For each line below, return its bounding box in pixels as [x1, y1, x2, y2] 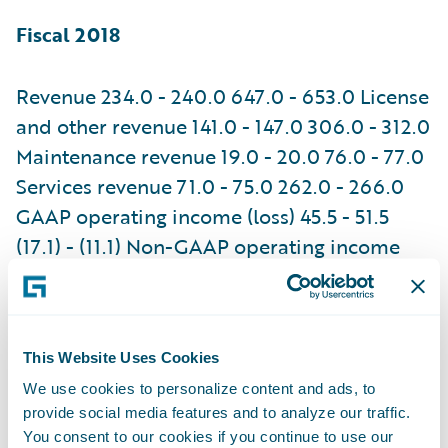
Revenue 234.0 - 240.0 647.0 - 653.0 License [16, 80, 429, 111]
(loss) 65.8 [16, 290, 109, 321]
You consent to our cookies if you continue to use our [23, 427, 394, 445]
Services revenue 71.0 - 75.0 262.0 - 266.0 [16, 170, 404, 201]
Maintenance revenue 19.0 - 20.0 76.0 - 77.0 [16, 140, 424, 171]
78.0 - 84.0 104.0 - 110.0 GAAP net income [16, 260, 410, 291]
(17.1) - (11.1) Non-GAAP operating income [16, 230, 400, 261]
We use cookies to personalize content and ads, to [23, 379, 376, 397]
